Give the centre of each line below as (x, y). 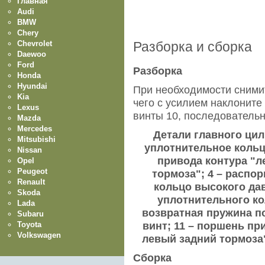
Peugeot (32, 171)
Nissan (30, 150)
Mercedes (35, 128)
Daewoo (32, 54)
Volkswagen (39, 235)
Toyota (29, 224)
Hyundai (32, 86)
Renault (31, 182)
